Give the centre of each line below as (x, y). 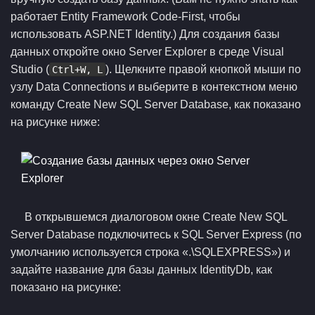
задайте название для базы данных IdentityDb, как (141, 270)
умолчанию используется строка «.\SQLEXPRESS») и (150, 252)
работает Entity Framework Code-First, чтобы (126, 17)
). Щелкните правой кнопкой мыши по (203, 69)
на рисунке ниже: (55, 122)
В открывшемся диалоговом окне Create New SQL (156, 217)
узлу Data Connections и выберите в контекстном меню (154, 87)
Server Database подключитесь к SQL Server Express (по (156, 234)
